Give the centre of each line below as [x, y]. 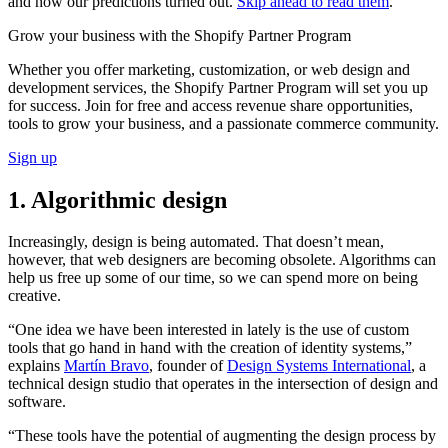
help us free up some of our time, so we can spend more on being [213, 278]
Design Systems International [319, 366]
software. [39, 402]
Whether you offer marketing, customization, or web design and [209, 69]
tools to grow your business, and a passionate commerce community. [223, 123]
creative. [36, 296]
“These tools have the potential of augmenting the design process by [222, 436]
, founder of [188, 366]
